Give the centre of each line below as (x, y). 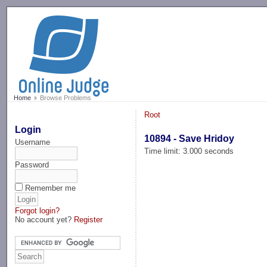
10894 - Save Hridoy (190, 138)
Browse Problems (64, 98)
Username (33, 142)
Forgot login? (38, 210)
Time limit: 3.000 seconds (189, 151)
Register (89, 219)
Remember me (51, 188)
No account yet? (45, 219)
